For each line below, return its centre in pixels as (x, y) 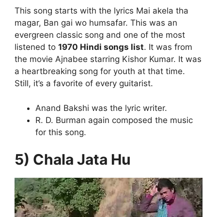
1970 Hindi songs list (101, 47)
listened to (36, 47)
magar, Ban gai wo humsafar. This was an (96, 23)
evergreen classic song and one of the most (100, 35)
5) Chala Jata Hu (73, 160)
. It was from (168, 47)
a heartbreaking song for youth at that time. (100, 71)
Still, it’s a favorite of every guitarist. (84, 84)
